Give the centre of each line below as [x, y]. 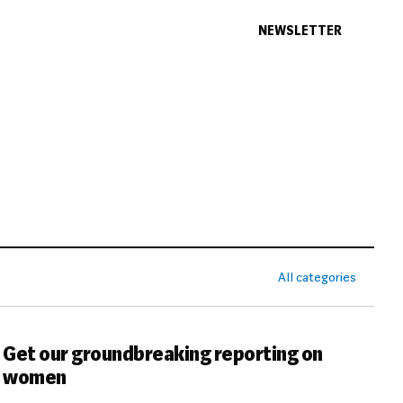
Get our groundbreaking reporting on [163, 354]
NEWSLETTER [300, 31]
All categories [317, 277]
